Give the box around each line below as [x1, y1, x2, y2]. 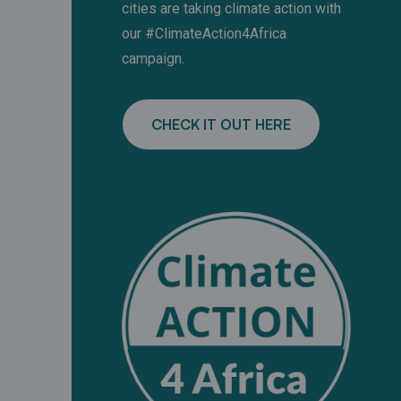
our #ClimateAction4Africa [122, 25, 286, 43]
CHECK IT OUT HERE [151, 115, 291, 134]
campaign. [122, 50, 184, 68]
